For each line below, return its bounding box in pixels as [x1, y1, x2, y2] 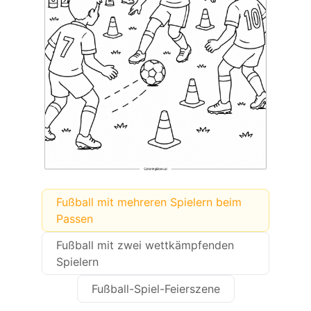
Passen [56, 212, 93, 226]
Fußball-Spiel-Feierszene [91, 282, 220, 296]
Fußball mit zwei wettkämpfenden [56, 238, 234, 252]
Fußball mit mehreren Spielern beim [56, 195, 242, 209]
